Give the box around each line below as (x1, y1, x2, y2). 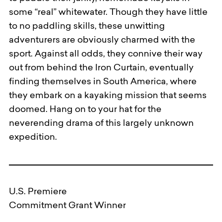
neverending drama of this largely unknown (9, 119, 194, 128)
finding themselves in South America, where (9, 78, 197, 87)
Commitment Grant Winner (9, 202, 126, 211)
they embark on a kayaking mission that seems (9, 92, 207, 101)
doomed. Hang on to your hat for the (9, 106, 162, 114)
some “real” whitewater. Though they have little (9, 8, 208, 17)
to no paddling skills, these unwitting (9, 22, 165, 31)
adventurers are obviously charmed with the (9, 36, 195, 45)
